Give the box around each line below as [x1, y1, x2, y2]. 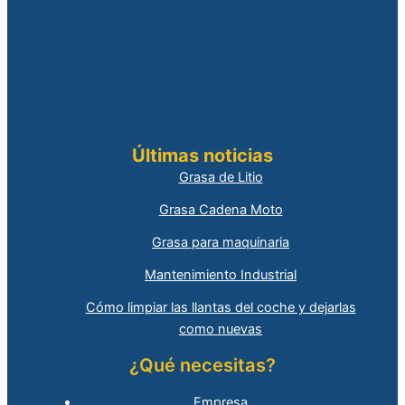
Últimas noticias [132, 144, 273, 166]
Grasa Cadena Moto [158, 201, 283, 218]
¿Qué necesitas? [129, 354, 276, 377]
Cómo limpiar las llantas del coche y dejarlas [85, 298, 356, 316]
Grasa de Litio [178, 168, 263, 185]
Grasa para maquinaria [152, 233, 289, 250]
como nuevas [179, 320, 262, 337]
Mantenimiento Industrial [145, 266, 297, 283]
